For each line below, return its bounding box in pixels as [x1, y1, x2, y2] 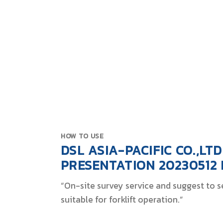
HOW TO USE [61, 130, 104, 141]
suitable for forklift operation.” [61, 193, 183, 207]
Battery [60, 56, 94, 71]
